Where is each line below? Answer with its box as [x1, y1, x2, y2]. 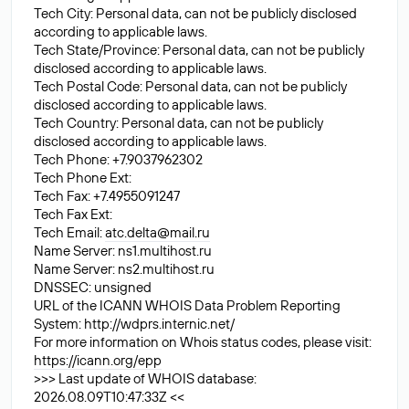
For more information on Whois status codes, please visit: [34, 333, 372, 351]
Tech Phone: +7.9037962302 [34, 151, 203, 168]
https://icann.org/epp [34, 351, 162, 369]
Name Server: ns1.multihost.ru [34, 242, 212, 259]
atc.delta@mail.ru [105, 224, 210, 241]
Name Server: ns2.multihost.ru [34, 260, 215, 278]
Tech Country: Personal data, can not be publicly [34, 114, 323, 131]
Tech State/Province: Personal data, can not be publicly [34, 41, 364, 58]
